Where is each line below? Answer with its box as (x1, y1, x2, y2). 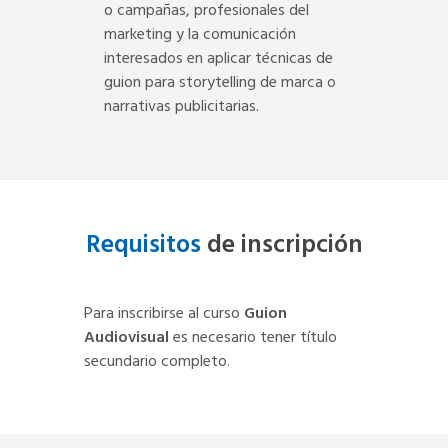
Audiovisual (84, 324, 169, 351)
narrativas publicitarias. (104, 93, 259, 120)
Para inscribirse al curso (84, 300, 244, 327)
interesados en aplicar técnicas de (104, 45, 333, 72)
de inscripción (200, 225, 363, 266)
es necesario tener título (169, 324, 337, 351)
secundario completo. (84, 348, 230, 375)
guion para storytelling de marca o (104, 69, 336, 96)
